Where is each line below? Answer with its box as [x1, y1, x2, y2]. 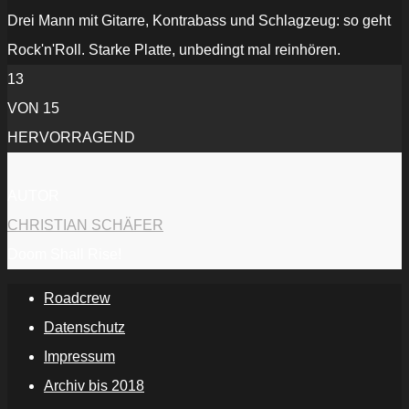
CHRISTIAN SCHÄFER [7, 217, 163, 234]
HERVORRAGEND [7, 130, 135, 146]
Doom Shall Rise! [7, 246, 121, 263]
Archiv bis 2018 [44, 378, 144, 394]
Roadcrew [44, 290, 110, 307]
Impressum [44, 349, 115, 365]
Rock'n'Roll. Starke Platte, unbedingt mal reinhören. [7, 42, 341, 58]
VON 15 [7, 100, 59, 117]
